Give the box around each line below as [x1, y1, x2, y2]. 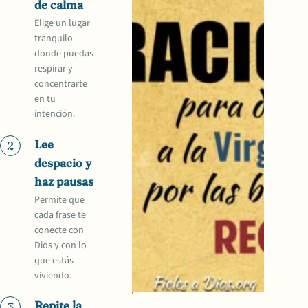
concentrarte [34, 77, 88, 91]
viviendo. [34, 269, 73, 283]
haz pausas [34, 174, 94, 188]
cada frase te [34, 208, 87, 222]
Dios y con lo [34, 239, 87, 252]
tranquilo [34, 32, 74, 46]
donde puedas [34, 47, 94, 61]
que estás [34, 254, 74, 267]
